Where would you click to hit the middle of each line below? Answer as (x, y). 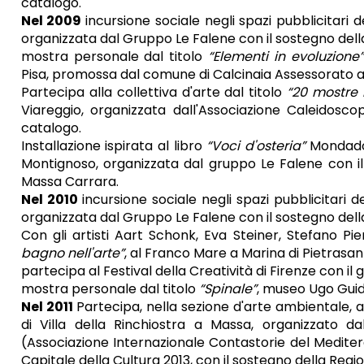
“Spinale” (227, 289)
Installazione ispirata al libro (111, 146)
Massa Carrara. (69, 182)
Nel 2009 (53, 21)
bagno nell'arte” (72, 253)
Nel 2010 (51, 199)
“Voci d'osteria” (253, 146)
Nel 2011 (47, 307)
